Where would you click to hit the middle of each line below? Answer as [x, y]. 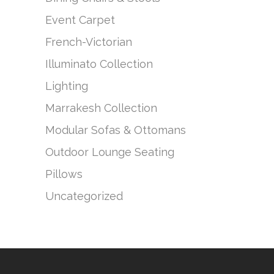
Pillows [64, 174]
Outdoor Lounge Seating [110, 152]
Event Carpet [80, 20]
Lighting [67, 86]
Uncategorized [84, 196]
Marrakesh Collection [101, 108]
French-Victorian [89, 42]
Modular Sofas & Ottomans [116, 130]
